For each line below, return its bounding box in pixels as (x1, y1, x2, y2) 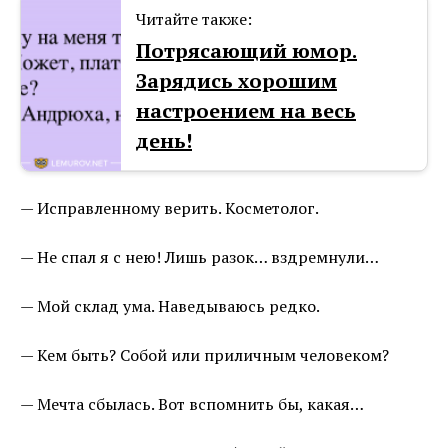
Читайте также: (136, 8, 252, 31)
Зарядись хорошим (136, 67, 337, 95)
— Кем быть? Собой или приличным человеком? (20, 344, 389, 367)
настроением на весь (136, 97, 356, 125)
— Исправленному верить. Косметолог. (20, 197, 319, 220)
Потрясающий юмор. (136, 37, 357, 65)
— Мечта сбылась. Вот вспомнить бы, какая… (20, 393, 364, 416)
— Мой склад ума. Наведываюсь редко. (20, 295, 320, 318)
